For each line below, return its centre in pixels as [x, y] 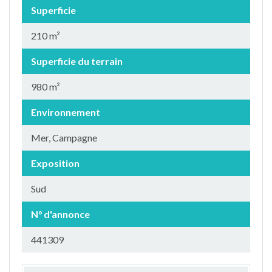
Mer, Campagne [64, 138]
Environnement [66, 112]
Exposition [55, 163]
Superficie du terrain [77, 61]
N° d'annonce [60, 214]
